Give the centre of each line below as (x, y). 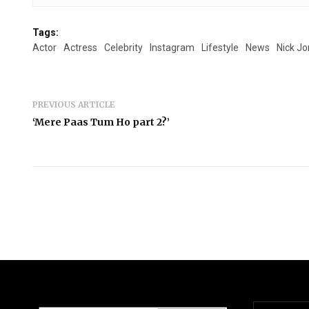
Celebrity (123, 47)
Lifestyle (220, 47)
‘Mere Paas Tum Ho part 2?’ (101, 122)
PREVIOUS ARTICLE (74, 104)
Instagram (172, 47)
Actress (80, 47)
